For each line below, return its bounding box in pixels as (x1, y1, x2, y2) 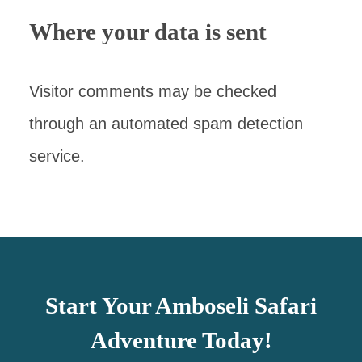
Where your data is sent (29, 19, 267, 44)
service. (29, 147, 85, 165)
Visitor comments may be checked (29, 82, 276, 100)
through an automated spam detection (29, 115, 303, 133)
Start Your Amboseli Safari (45, 293, 317, 318)
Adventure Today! (90, 327, 272, 353)
